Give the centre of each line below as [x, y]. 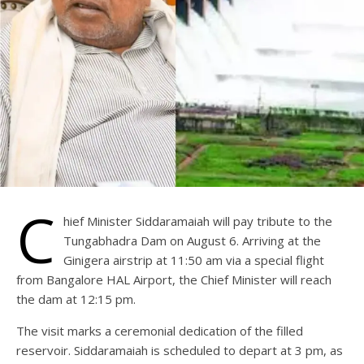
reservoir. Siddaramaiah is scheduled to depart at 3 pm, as [180, 350]
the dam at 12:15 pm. [78, 299]
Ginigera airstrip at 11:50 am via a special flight [194, 260]
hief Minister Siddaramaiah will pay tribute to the [198, 221]
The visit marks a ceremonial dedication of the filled [160, 330]
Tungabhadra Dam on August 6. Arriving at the [192, 240]
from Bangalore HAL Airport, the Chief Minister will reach [174, 279]
